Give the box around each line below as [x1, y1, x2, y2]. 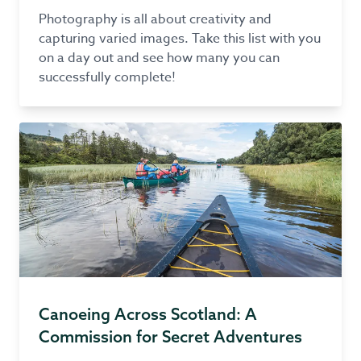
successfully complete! [39, 68, 176, 87]
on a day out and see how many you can [39, 48, 280, 68]
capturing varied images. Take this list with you [39, 29, 321, 48]
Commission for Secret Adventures [39, 326, 302, 346]
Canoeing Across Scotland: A [39, 304, 257, 324]
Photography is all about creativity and [39, 10, 272, 29]
